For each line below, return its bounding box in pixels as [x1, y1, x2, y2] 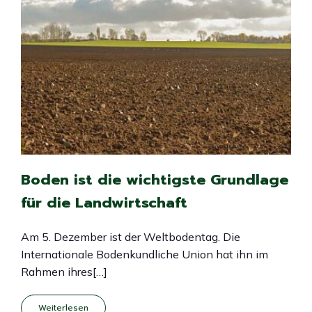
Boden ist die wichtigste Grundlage [21, 169, 288, 191]
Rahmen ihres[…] [21, 265, 107, 279]
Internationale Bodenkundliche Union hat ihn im [21, 247, 268, 261]
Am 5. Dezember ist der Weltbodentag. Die [21, 230, 240, 244]
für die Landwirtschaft [21, 192, 187, 214]
